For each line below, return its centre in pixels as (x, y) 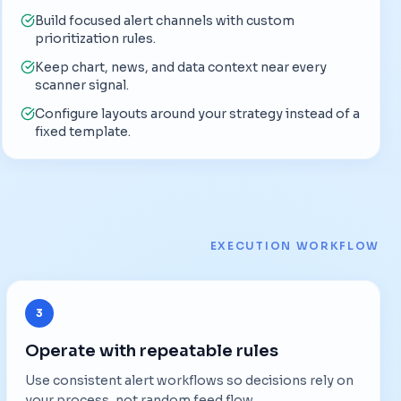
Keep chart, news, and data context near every (180, 67)
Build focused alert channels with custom (164, 20)
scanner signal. (81, 85)
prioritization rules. (95, 38)
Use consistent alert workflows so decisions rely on (189, 380)
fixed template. (82, 131)
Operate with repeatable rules (152, 350)
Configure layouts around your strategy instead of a (197, 113)
